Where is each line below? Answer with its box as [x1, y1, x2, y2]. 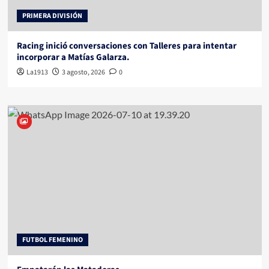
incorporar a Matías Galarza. [16, 51, 130, 64]
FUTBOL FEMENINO [22, 235, 83, 246]
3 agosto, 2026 [61, 67, 105, 78]
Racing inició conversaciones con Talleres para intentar [16, 40, 237, 53]
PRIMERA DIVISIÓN [22, 11, 82, 22]
